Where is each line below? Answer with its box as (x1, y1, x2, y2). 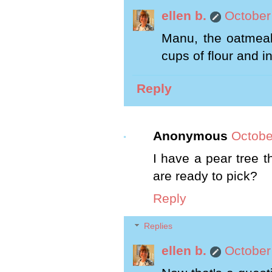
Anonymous (153, 129, 228, 144)
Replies (144, 221, 173, 231)
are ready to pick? (153, 169, 257, 184)
